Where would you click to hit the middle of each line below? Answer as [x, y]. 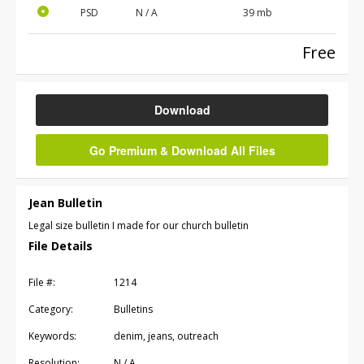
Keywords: [52, 336]
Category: [51, 310]
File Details [61, 246]
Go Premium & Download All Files [182, 151]
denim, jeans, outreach [166, 336]
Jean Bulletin [65, 203]
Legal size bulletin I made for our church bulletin [139, 226]
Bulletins [133, 310]
